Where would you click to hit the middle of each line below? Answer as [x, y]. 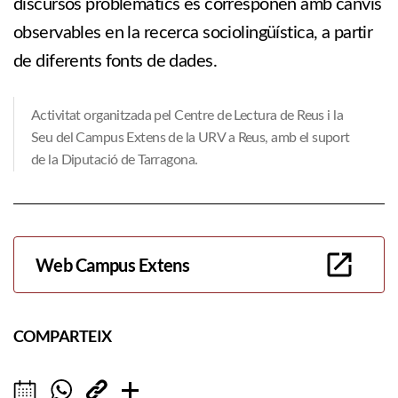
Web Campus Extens [113, 265]
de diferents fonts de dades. [115, 61]
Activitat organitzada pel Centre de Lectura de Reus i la [187, 115]
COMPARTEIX [63, 336]
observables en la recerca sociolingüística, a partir [193, 33]
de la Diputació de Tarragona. [115, 160]
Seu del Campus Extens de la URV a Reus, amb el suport [191, 138]
